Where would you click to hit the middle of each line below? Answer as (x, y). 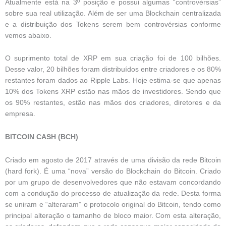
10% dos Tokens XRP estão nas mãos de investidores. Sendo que (113, 92)
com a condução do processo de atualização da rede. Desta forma (113, 194)
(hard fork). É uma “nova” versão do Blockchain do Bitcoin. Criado (113, 172)
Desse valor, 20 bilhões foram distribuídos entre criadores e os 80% (113, 70)
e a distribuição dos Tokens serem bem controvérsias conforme (113, 24)
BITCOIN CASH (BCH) (42, 137)
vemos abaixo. (28, 35)
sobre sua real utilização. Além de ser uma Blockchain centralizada (113, 13)
